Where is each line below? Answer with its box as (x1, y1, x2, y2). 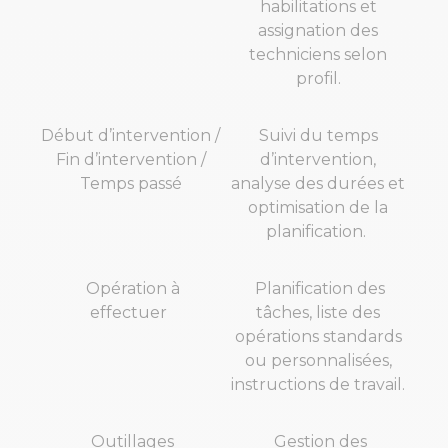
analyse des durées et (231, 174, 405, 194)
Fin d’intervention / (55, 150, 206, 170)
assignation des (258, 21, 378, 41)
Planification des (251, 279, 385, 299)
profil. (295, 69, 341, 89)
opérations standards (234, 327, 402, 347)
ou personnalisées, (244, 351, 392, 371)
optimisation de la (248, 198, 388, 218)
